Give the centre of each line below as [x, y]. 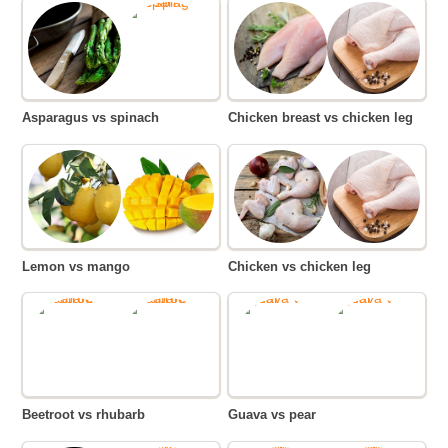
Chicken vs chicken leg [304, 266]
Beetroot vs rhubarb [88, 415]
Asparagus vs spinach [95, 118]
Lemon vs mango [80, 266]
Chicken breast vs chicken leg [325, 118]
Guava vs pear [277, 415]
